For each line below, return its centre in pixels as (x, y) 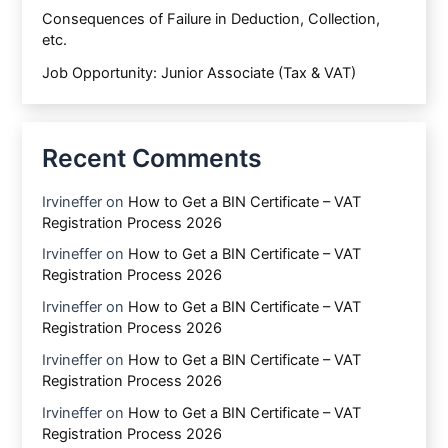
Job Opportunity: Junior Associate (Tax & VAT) (199, 72)
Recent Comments (152, 158)
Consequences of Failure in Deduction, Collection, (211, 18)
